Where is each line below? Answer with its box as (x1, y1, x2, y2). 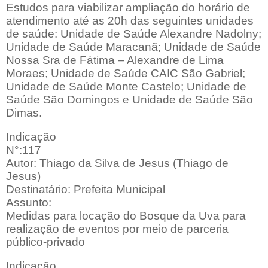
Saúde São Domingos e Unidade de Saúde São (6, 93, 253, 106)
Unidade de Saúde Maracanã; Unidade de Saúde (6, 41, 261, 54)
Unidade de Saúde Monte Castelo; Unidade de (6, 80, 246, 93)
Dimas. (6, 106, 42, 120)
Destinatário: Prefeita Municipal (6, 183, 165, 196)
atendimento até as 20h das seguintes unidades (6, 14, 254, 28)
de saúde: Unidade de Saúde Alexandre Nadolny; (6, 28, 261, 41)
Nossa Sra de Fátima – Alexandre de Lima (6, 54, 224, 67)
